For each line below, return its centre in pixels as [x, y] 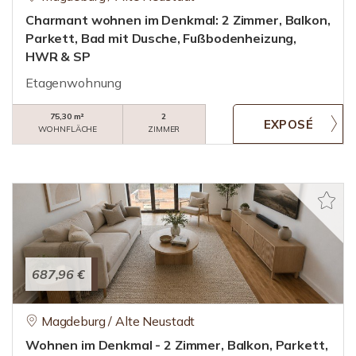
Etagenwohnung [74, 83]
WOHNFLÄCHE [68, 129]
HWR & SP [58, 56]
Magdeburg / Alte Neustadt [118, 321]
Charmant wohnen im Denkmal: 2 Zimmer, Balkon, [178, 20]
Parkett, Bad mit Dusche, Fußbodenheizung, [161, 38]
